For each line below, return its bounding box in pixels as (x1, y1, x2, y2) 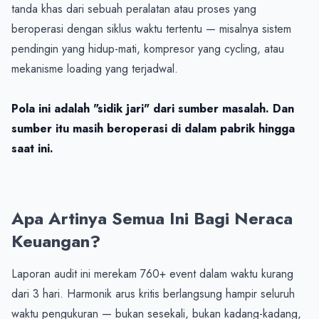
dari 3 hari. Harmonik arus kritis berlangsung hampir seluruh (11, 285, 295, 302)
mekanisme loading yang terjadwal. (11, 60, 178, 77)
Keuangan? (11, 228, 100, 253)
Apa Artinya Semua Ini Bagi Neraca (11, 205, 293, 231)
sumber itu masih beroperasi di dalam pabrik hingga (11, 120, 295, 137)
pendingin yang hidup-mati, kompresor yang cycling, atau (11, 40, 284, 57)
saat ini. (11, 140, 53, 157)
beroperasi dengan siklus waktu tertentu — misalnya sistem (11, 20, 291, 37)
